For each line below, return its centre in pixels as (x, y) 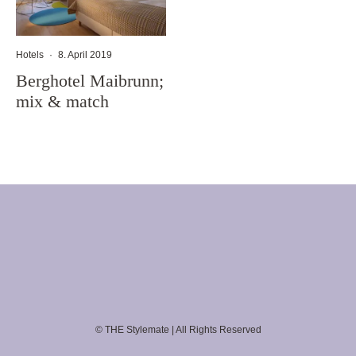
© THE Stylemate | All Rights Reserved (178, 330)
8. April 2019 (85, 55)
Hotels (30, 55)
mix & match (62, 101)
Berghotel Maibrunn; (90, 81)
